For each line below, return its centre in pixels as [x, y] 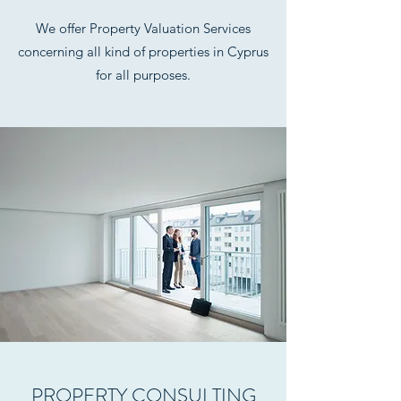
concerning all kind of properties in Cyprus [143, 51]
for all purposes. [143, 75]
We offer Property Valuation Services [143, 28]
